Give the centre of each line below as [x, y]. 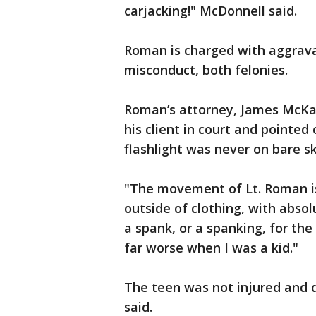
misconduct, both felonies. [206, 70]
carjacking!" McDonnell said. [211, 11]
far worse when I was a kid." [211, 248]
